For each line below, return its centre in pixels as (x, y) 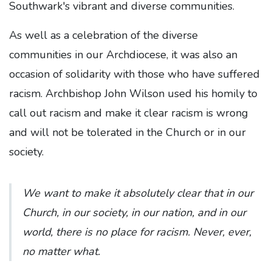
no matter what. (61, 251)
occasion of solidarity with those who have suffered (134, 74)
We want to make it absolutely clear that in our (138, 193)
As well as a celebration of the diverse (104, 35)
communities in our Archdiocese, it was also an (123, 55)
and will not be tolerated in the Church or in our (127, 132)
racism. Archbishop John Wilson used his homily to (133, 93)
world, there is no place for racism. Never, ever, (137, 232)
